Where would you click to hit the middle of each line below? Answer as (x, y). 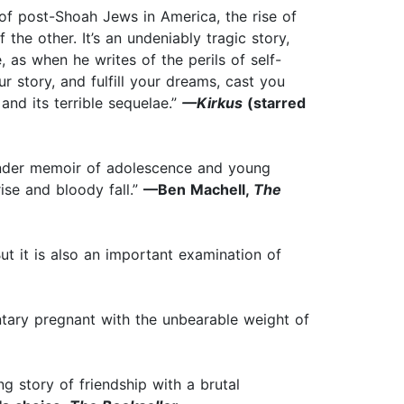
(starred (274, 103)
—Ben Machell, (198, 190)
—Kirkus (212, 103)
